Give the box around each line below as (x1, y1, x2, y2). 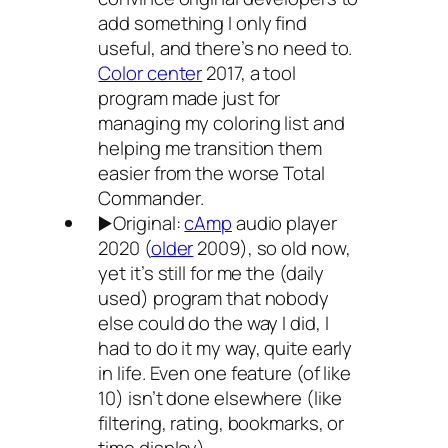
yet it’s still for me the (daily (98, 260, 325, 286)
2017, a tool (202, 60, 296, 86)
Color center (98, 60, 203, 86)
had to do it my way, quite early (98, 335, 353, 361)
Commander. (98, 185, 204, 211)
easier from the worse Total (98, 160, 325, 186)
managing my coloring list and (98, 110, 345, 136)
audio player (231, 210, 337, 236)
